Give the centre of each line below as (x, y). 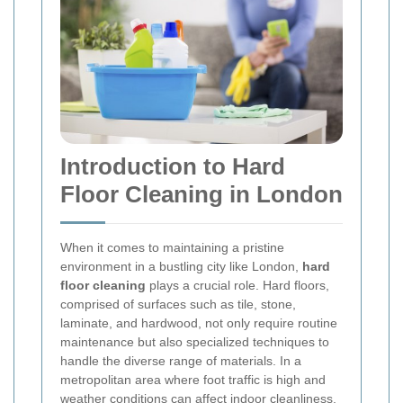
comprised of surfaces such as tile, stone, (178, 304)
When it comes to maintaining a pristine (172, 248)
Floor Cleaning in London (201, 195)
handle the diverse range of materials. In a (181, 361)
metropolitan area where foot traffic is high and (193, 380)
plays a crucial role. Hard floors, (237, 286)
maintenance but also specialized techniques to (195, 342)
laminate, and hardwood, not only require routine (199, 323)
